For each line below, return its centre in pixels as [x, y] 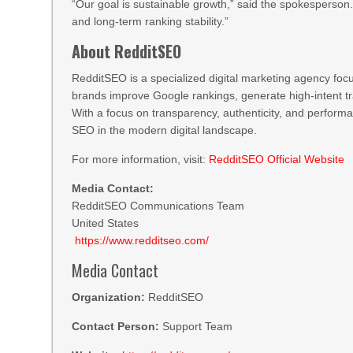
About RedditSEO [127, 51]
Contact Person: [116, 326]
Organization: [109, 297]
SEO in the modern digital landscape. [165, 130]
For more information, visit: [139, 159]
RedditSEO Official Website [275, 159]
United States [106, 223]
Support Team [196, 326]
